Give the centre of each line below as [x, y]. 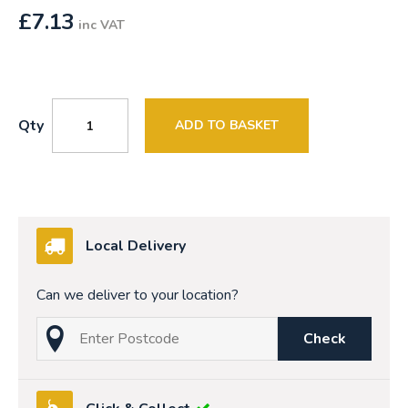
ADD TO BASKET [227, 126]
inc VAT [102, 25]
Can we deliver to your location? [138, 296]
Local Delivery [136, 246]
